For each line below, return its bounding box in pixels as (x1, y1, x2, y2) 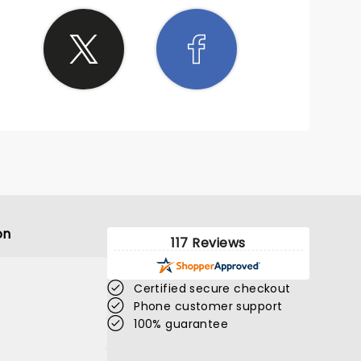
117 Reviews (171, 234, 246, 252)
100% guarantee (134, 316, 229, 332)
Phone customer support (134, 298, 283, 314)
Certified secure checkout (134, 280, 291, 297)
